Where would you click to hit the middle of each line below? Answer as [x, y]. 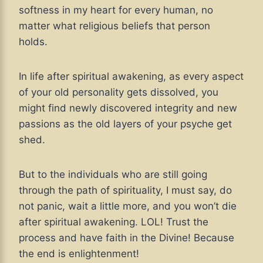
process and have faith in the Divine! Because [127, 238]
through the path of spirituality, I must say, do [125, 190]
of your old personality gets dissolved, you [119, 92]
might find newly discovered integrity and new [128, 108]
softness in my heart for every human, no [116, 10]
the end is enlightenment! [79, 254]
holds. [35, 42]
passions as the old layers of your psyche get [125, 124]
